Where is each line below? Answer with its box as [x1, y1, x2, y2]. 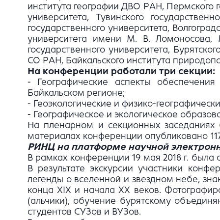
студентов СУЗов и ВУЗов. [27, 207, 141, 217]
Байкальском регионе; [27, 88, 125, 98]
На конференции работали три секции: [27, 66, 215, 77]
